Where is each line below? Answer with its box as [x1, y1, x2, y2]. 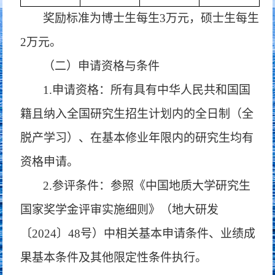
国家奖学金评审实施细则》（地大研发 [20, 203, 219, 216]
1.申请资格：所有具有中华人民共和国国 [43, 83, 251, 96]
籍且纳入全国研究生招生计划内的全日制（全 [20, 107, 254, 120]
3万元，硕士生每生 [160, 12, 260, 25]
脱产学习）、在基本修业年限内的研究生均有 [20, 131, 254, 144]
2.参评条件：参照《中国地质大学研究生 [43, 179, 251, 192]
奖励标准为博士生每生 [43, 12, 160, 25]
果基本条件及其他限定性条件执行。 [20, 251, 207, 264]
